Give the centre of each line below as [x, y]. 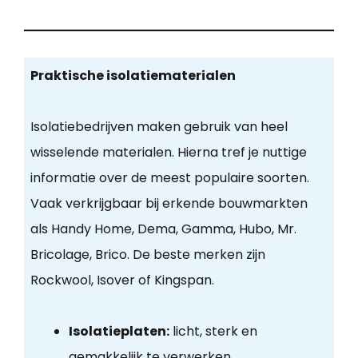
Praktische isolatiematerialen [133, 76]
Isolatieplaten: [119, 332]
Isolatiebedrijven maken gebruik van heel [159, 127]
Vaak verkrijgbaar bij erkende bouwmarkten [169, 204]
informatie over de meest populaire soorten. [169, 178]
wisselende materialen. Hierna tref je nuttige [168, 153]
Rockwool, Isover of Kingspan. [122, 280]
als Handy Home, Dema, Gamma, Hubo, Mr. [163, 229]
